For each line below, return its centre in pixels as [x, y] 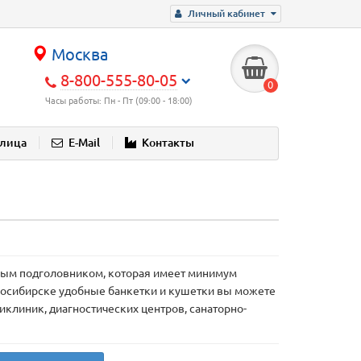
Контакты [168, 143]
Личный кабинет [226, 13]
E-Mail [84, 143]
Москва [78, 54]
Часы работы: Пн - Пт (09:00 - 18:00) [119, 101]
